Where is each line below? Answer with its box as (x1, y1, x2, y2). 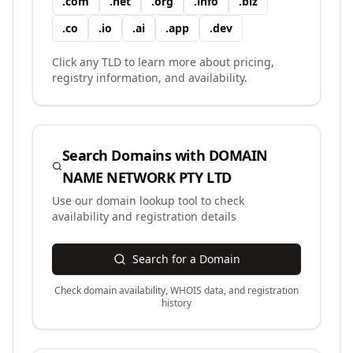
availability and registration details (52, 209, 236, 224)
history (162, 296, 191, 310)
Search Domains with (61, 146, 209, 165)
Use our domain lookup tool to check (52, 193, 244, 208)
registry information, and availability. (52, 70, 247, 85)
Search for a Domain (132, 251, 240, 266)
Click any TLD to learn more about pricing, (52, 54, 274, 69)
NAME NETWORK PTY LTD (61, 168, 232, 187)
